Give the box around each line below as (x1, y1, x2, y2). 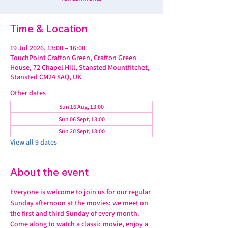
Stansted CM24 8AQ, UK (10, 72, 81, 81)
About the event (10, 165, 89, 178)
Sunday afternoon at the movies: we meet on (10, 198, 150, 207)
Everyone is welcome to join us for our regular (10, 187, 152, 196)
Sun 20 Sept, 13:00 (58, 127, 105, 135)
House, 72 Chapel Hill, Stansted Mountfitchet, (10, 63, 150, 72)
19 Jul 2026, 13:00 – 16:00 (10, 43, 85, 52)
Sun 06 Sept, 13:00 (58, 115, 105, 123)
